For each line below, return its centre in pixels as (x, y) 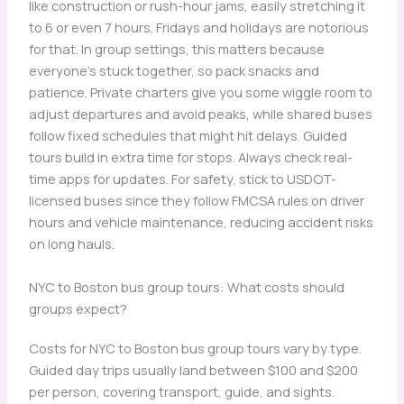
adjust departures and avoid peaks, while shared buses (200, 114)
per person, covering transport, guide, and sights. (181, 391)
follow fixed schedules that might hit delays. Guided (188, 136)
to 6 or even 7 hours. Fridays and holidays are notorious (198, 28)
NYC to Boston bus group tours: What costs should (186, 286)
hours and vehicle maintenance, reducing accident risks (201, 222)
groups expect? (78, 308)
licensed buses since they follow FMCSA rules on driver (196, 201)
